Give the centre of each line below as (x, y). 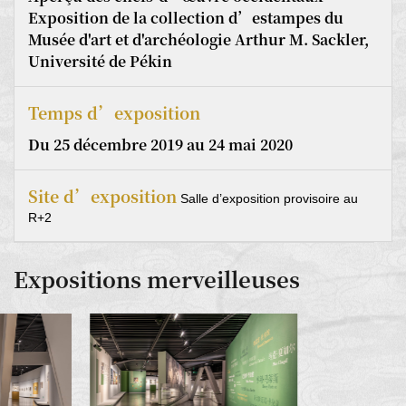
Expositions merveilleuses (157, 278)
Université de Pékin (100, 61)
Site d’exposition (102, 195)
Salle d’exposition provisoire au (267, 198)
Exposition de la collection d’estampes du (186, 17)
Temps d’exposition (114, 112)
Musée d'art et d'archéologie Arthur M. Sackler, (198, 39)
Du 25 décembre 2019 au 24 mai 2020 (160, 144)
